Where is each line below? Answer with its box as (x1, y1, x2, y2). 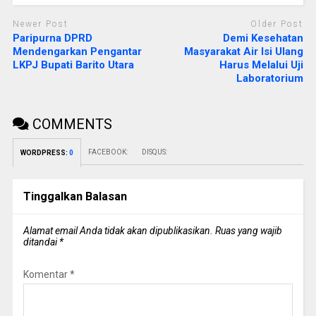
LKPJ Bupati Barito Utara (12, 59, 134, 72)
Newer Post (12, 18, 68, 29)
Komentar (23, 269, 70, 281)
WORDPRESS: (20, 149, 69, 157)
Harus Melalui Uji (219, 59, 304, 72)
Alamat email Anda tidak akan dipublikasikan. (23, 225, 213, 237)
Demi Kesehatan (223, 32, 304, 45)
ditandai (23, 236, 59, 248)
